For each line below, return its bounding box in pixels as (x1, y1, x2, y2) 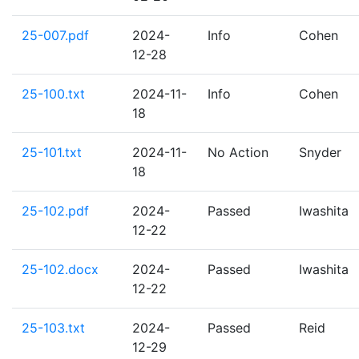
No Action (208, 144, 268, 160)
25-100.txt (22, 86, 85, 102)
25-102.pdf (22, 203, 89, 219)
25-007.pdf (22, 27, 89, 43)
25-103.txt (22, 320, 85, 336)
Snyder (299, 144, 341, 160)
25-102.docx (22, 261, 99, 277)
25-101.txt (22, 144, 82, 160)
